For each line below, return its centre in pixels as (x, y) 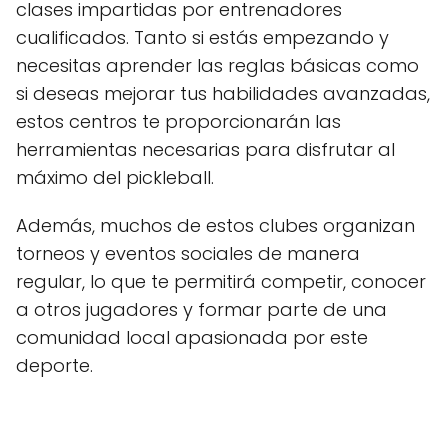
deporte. (54, 366)
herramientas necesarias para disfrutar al (205, 150)
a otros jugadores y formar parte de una (201, 310)
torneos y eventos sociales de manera (188, 254)
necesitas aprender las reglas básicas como (217, 66)
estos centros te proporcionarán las (178, 122)
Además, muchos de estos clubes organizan (215, 226)
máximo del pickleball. (115, 178)
